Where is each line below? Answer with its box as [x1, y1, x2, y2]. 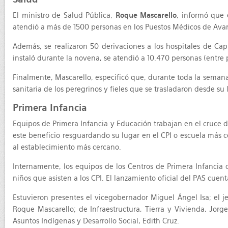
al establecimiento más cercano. [13, 143, 121, 151]
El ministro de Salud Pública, [13, 11, 116, 19]
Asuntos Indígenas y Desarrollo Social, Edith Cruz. [13, 217, 179, 225]
